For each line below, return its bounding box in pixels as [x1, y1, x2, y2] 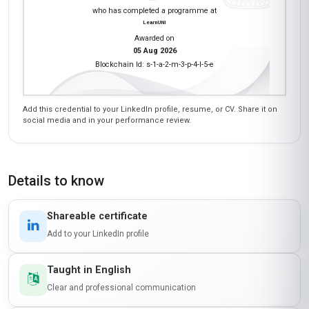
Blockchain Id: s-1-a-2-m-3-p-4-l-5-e [95, 59, 214, 69]
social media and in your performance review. [23, 115, 191, 125]
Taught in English [47, 263, 131, 276]
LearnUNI [143, 19, 166, 26]
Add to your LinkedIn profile [47, 228, 149, 239]
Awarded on [134, 33, 175, 43]
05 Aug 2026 [132, 46, 177, 55]
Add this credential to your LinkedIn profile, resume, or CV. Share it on [23, 104, 277, 114]
